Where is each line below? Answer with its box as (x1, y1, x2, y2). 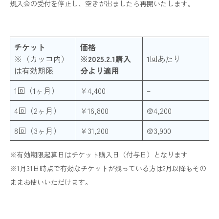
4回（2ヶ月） (14, 104, 61, 116)
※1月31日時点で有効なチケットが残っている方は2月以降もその (10, 163, 206, 173)
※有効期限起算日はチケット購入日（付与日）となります (10, 149, 188, 159)
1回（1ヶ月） (14, 84, 59, 96)
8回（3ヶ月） (14, 124, 61, 136)
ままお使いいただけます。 (10, 176, 92, 187)
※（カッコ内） (14, 52, 69, 65)
